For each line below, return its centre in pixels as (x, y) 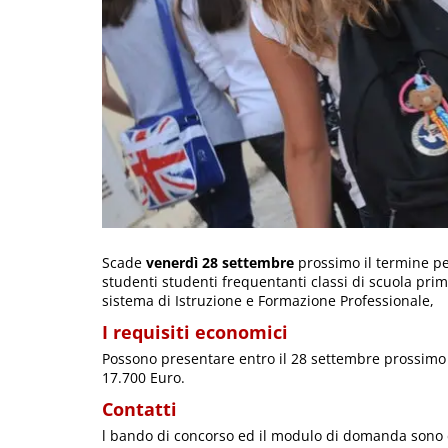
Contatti (139, 408)
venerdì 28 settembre (218, 262)
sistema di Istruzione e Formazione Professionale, (268, 300)
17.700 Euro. (143, 377)
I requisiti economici (195, 331)
